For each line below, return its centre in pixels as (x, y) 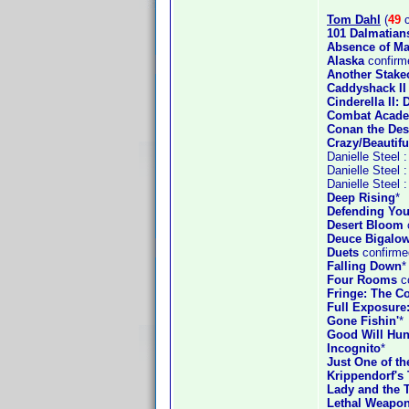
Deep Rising (361, 198)
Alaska (346, 61)
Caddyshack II (367, 88)
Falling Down (364, 266)
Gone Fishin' (363, 321)
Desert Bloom (365, 225)
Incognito (354, 348)
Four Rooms (362, 280)
